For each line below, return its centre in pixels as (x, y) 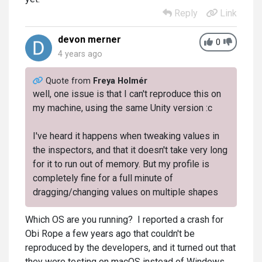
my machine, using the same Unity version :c (122, 108)
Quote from (69, 81)
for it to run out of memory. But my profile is (121, 164)
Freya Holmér (120, 81)
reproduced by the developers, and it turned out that (130, 247)
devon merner (89, 40)
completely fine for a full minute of (103, 178)
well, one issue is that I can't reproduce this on (127, 94)
